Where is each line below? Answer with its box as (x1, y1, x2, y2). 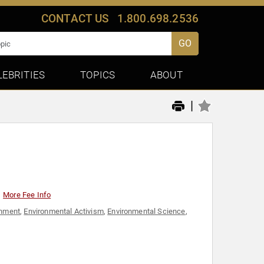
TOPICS (80, 69, 115, 81)
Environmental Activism (24, 207, 104, 216)
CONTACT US (41, 12, 109, 25)
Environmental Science (107, 207, 186, 216)
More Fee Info (3, 190, 51, 200)
